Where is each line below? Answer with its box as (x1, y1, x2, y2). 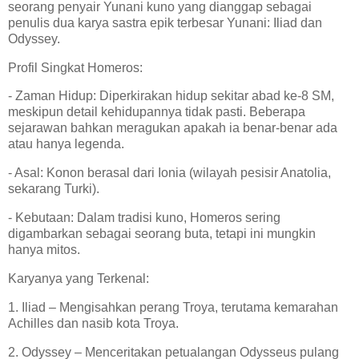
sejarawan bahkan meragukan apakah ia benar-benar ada (8, 121, 337, 135)
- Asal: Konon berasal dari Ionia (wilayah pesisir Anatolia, (8, 166, 331, 180)
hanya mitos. (8, 243, 87, 257)
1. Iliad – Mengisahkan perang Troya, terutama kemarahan (8, 300, 338, 314)
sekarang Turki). (8, 182, 106, 196)
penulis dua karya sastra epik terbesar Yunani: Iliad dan (8, 15, 322, 30)
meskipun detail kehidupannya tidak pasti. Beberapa (8, 105, 305, 119)
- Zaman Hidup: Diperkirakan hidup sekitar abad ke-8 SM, (8, 89, 334, 103)
